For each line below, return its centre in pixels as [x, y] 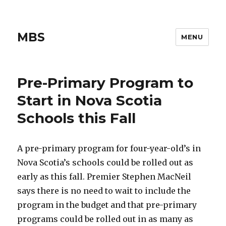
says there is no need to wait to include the [104, 191]
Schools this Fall [77, 118]
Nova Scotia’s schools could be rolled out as [105, 162]
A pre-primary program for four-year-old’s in [109, 148]
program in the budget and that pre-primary [107, 205]
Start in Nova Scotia [90, 100]
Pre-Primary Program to [105, 83]
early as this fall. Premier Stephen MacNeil [104, 177]
